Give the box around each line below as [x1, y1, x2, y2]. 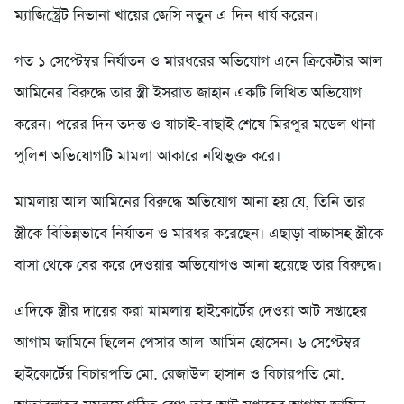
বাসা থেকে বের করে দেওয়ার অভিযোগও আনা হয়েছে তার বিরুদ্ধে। [14, 255, 381, 277]
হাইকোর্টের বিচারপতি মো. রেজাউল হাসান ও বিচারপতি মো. [14, 364, 344, 386]
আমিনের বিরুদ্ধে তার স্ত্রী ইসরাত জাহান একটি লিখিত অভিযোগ [14, 83, 362, 105]
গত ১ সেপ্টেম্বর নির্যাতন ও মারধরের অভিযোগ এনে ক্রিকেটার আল [14, 51, 382, 73]
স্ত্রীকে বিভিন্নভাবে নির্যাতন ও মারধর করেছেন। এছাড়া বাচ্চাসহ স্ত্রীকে [14, 224, 383, 245]
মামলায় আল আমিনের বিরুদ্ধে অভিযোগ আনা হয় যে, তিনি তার [14, 192, 365, 214]
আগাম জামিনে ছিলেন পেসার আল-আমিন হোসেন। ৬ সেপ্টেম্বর [14, 333, 360, 354]
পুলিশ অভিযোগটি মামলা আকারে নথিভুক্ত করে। [14, 146, 280, 168]
